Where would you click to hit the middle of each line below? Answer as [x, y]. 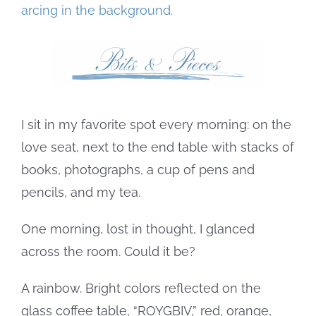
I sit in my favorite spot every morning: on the [156, 124]
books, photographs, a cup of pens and [138, 169]
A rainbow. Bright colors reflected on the [141, 288]
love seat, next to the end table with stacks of [158, 147]
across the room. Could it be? [108, 251]
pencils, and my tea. [81, 192]
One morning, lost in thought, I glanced [138, 229]
